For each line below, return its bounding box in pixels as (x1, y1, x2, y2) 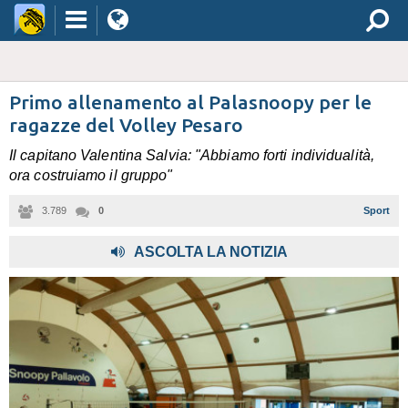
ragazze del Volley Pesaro (9, 114, 243, 136)
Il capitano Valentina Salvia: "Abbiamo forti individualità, (9, 148, 374, 163)
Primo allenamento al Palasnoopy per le (9, 91, 372, 113)
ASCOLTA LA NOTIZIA (134, 244, 288, 260)
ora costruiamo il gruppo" (9, 168, 173, 183)
